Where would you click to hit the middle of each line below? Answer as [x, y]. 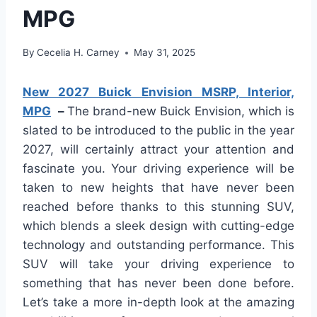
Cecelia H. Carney [79, 53]
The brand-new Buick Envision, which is [180, 111]
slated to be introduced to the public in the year [158, 131]
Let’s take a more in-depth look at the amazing [158, 302]
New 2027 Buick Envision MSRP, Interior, [158, 92]
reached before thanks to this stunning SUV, [158, 207]
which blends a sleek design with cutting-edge [158, 226]
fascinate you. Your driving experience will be [158, 169]
